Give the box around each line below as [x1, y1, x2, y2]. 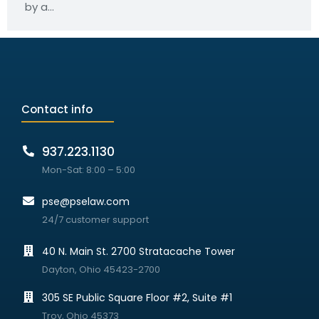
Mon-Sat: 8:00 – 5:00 [42, 163, 136, 177]
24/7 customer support [42, 213, 150, 226]
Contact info [21, 102, 93, 117]
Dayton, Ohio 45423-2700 [42, 263, 161, 276]
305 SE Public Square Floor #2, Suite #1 [42, 291, 233, 305]
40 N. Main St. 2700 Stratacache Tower [42, 244, 236, 258]
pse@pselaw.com [42, 194, 130, 209]
